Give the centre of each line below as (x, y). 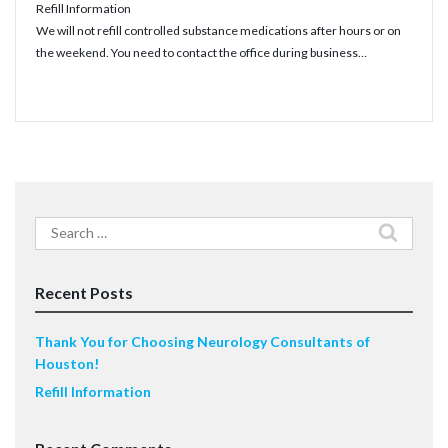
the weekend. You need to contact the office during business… (201, 52)
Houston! (67, 363)
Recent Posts (84, 292)
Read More (66, 89)
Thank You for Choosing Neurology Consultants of (202, 341)
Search (55, 226)
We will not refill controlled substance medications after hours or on (218, 30)
